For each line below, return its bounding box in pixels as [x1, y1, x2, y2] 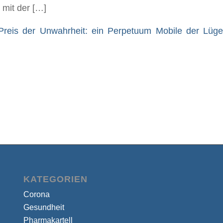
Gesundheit [23, 203, 64, 212]
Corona [23, 190, 50, 199]
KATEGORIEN [23, 174, 88, 184]
